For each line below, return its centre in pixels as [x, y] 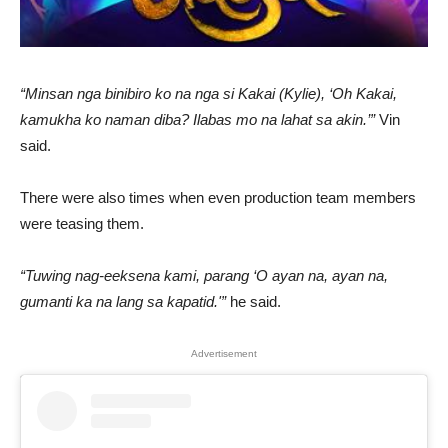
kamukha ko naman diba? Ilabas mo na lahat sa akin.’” [197, 120]
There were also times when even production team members [218, 198]
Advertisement [224, 354]
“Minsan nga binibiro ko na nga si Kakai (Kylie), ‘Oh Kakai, [208, 94]
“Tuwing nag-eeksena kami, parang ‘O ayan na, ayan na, [204, 276]
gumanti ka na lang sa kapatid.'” [123, 302]
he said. [253, 302]
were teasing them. [82, 224]
